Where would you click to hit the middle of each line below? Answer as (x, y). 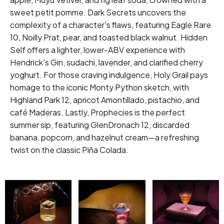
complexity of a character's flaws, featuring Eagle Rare (110, 24)
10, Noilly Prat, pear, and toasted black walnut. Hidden (109, 37)
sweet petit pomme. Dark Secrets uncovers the (98, 12)
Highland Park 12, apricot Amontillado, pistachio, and (105, 99)
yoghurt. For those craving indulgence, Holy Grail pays (109, 74)
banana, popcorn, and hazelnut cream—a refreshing (104, 137)
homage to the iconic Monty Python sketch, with (99, 87)
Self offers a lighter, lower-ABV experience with (97, 49)
